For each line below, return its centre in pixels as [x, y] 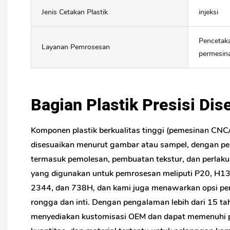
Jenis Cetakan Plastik [75, 12]
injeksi [208, 12]
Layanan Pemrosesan [76, 47]
